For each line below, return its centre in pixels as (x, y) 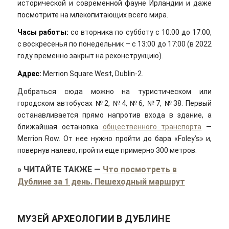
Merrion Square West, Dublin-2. (92, 74)
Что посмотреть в (140, 169)
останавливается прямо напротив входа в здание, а (114, 115)
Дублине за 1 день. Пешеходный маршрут (101, 181)
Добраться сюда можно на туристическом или (114, 92)
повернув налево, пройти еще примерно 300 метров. (107, 151)
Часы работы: (43, 32)
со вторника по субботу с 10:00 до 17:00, (140, 32)
